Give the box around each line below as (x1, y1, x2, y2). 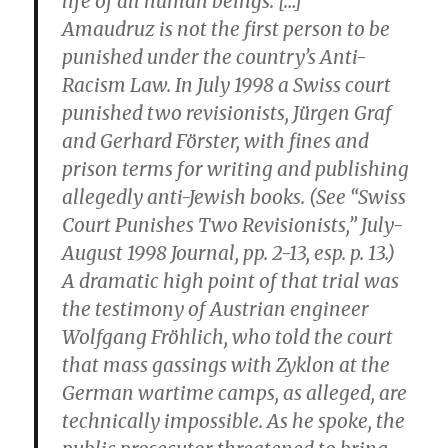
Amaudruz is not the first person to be (62, 17, 391, 41)
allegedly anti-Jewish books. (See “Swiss (62, 185, 407, 209)
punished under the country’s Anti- (62, 45, 367, 69)
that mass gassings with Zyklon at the (62, 353, 391, 377)
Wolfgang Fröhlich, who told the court (62, 325, 394, 349)
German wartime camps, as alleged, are (62, 381, 408, 405)
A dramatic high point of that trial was (62, 269, 400, 293)
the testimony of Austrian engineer (62, 297, 370, 321)
